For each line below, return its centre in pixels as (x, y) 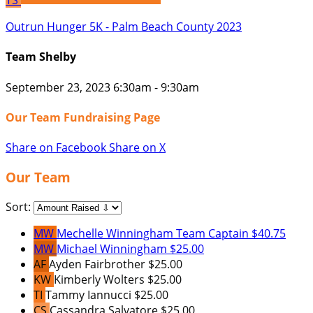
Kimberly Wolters (101, 279)
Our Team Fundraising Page (83, 117)
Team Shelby (41, 57)
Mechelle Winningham (116, 233)
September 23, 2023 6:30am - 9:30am (102, 87)
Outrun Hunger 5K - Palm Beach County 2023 (124, 27)
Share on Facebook (56, 148)
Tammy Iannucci (90, 294)
